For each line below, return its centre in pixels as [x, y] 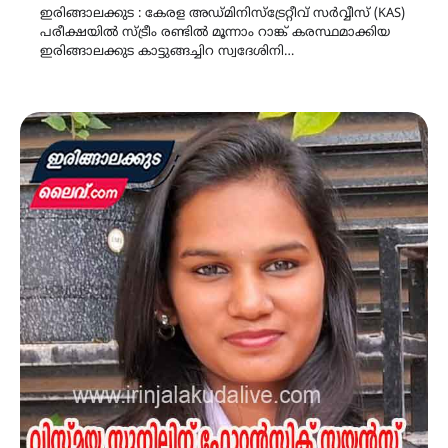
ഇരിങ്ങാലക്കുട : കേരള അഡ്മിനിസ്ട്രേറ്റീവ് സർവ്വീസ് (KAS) [222, 13]
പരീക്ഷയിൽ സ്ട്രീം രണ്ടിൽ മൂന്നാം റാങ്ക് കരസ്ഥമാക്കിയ [215, 32]
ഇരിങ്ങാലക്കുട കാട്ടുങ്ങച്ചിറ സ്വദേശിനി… [167, 51]
